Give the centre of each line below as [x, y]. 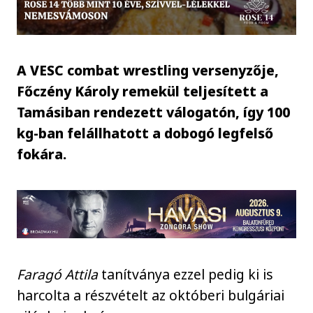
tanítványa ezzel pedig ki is [188, 274]
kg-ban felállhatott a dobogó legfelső [145, 133]
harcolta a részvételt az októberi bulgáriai [151, 295]
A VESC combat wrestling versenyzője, [148, 70]
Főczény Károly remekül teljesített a [143, 91]
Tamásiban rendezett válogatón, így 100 [154, 112]
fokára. [42, 154]
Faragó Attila [59, 274]
